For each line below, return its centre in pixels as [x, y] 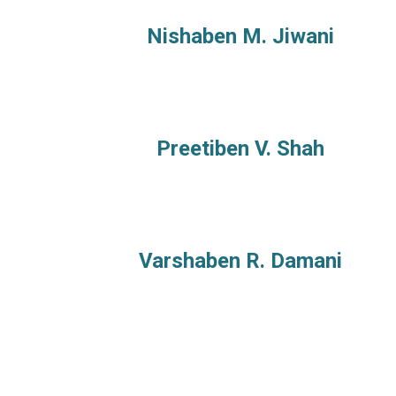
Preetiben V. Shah [240, 148]
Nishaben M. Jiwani [240, 36]
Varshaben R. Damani [240, 261]
